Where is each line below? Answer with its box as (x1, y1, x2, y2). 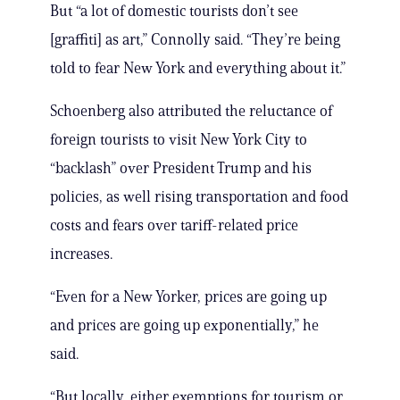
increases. (50, 245, 112, 263)
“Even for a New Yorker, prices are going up (50, 287, 327, 306)
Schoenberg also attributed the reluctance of (50, 102, 332, 121)
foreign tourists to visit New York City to (50, 130, 307, 149)
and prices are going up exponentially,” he (50, 316, 319, 335)
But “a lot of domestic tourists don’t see (50, 2, 298, 21)
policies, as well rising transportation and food (50, 187, 348, 206)
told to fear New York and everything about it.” (50, 59, 346, 78)
